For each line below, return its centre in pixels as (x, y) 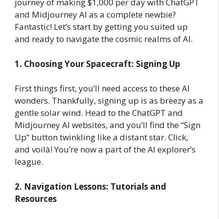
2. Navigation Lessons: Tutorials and (90, 186)
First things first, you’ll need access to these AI (102, 88)
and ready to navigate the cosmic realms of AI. (104, 39)
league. (29, 162)
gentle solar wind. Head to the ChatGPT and (99, 113)
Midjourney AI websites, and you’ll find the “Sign (108, 125)
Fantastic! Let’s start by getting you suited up (101, 27)
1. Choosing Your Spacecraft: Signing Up (97, 64)
